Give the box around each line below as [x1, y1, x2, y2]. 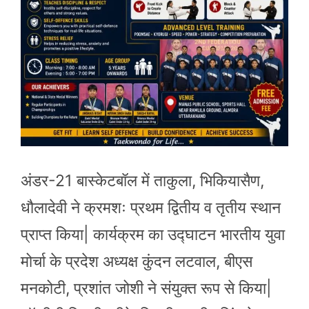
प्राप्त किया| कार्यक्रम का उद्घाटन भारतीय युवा [21, 224, 285, 244]
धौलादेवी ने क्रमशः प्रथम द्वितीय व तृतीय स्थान [21, 197, 281, 217]
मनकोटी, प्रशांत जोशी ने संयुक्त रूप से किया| [21, 278, 272, 298]
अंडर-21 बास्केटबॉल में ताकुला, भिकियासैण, [21, 170, 264, 190]
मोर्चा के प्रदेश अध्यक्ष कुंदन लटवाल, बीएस [21, 251, 252, 271]
